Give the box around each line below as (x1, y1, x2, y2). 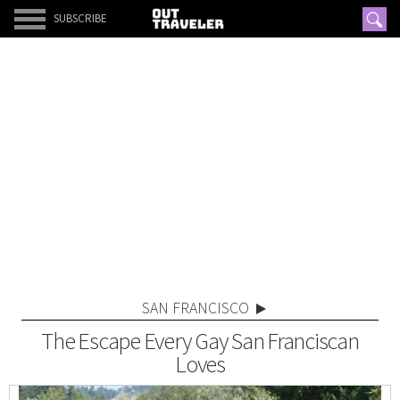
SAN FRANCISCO (141, 298, 249, 318)
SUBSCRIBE (54, 11, 107, 26)
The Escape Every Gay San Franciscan (41, 326, 359, 355)
